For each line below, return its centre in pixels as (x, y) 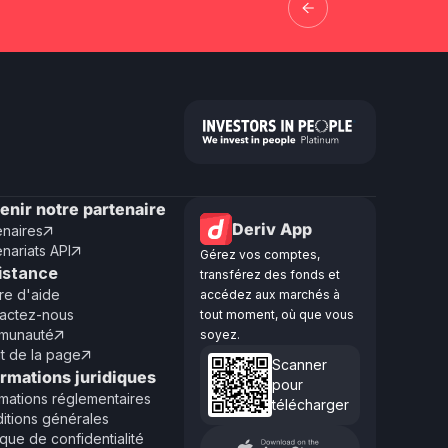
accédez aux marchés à (270, 294)
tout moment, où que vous (277, 314)
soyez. (220, 334)
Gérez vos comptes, (260, 254)
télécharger (310, 404)
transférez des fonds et (270, 274)
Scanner (299, 364)
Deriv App (272, 229)
